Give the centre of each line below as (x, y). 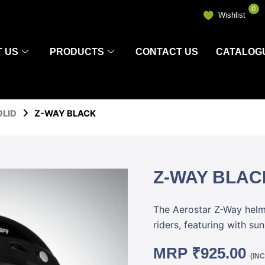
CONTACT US (167, 52)
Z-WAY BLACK (65, 114)
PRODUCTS (77, 52)
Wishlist (232, 15)
